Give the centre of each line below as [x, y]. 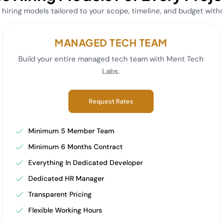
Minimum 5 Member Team [72, 131]
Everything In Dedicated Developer [86, 163]
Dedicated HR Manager [66, 178]
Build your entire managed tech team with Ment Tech [111, 59]
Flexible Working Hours [65, 210]
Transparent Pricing [60, 194]
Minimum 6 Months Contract [76, 147]
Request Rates [111, 101]
